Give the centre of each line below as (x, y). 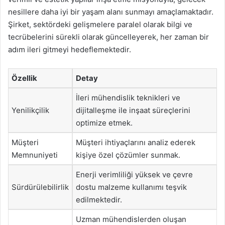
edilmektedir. (99, 200)
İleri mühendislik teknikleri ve (128, 98)
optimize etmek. (104, 123)
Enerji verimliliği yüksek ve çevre (134, 175)
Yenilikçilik (30, 110)
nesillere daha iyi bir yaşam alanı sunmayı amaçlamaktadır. (111, 12)
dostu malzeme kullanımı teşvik (131, 187)
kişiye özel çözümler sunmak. (128, 155)
